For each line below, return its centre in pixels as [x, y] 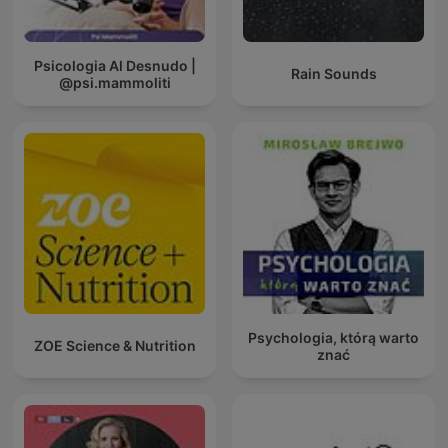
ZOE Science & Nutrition [114, 346]
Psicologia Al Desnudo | [114, 65]
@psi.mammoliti [114, 82]
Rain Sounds [333, 74]
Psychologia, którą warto [333, 337]
